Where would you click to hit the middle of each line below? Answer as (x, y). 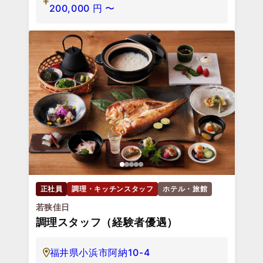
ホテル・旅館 (185, 188)
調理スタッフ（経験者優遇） (107, 222)
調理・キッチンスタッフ (113, 188)
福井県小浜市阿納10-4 (100, 252)
